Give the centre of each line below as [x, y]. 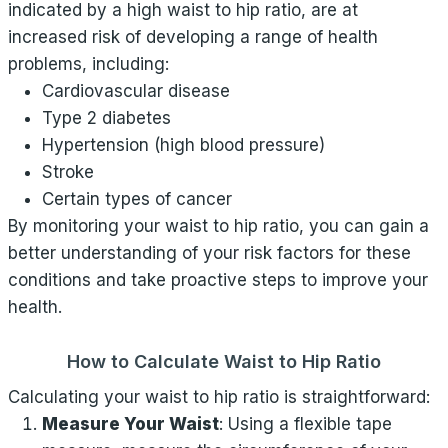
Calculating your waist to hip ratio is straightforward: [219, 397]
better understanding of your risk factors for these [209, 253]
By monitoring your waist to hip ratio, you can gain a [218, 226]
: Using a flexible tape [305, 424]
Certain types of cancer [137, 199]
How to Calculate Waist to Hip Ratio [224, 361]
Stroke [68, 172]
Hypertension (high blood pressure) [183, 145]
